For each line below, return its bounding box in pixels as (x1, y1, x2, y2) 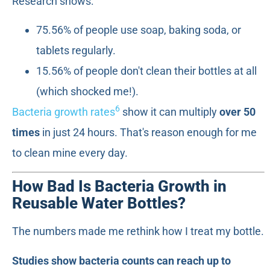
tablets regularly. (36, 43, 116, 57)
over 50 (219, 105, 256, 118)
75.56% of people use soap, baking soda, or (36, 23, 241, 36)
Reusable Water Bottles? (12, 194, 186, 213)
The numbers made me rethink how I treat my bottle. (12, 225, 264, 238)
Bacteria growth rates (12, 105, 115, 118)
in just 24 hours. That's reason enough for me (40, 125, 257, 139)
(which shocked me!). (36, 84, 139, 98)
